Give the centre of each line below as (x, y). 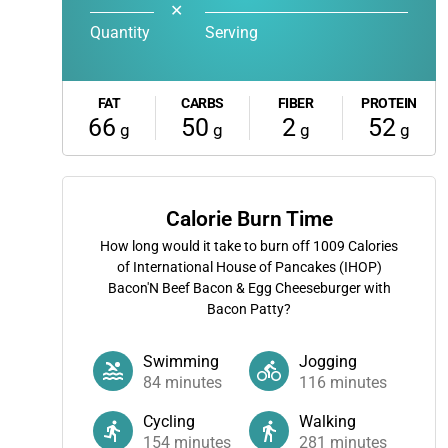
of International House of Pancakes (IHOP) (249, 267)
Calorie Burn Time (249, 219)
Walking (327, 421)
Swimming (181, 361)
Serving (231, 32)
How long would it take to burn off (206, 246)
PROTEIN (389, 103)
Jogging (328, 361)
